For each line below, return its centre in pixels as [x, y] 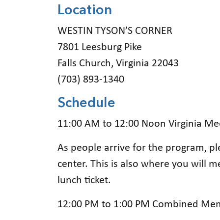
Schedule [86, 103]
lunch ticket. [84, 180]
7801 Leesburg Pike [100, 47]
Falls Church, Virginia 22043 [118, 63]
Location [85, 11]
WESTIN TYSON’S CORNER [115, 31]
